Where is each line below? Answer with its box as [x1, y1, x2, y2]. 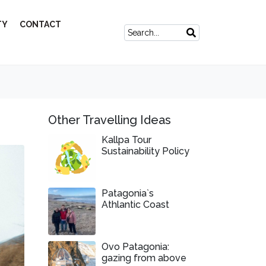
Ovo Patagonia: [102, 241, 169, 252]
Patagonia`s [102, 188, 154, 199]
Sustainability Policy [102, 145, 189, 157]
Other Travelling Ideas [48, 113, 171, 127]
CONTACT [20, 20, 62, 29]
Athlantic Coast [102, 199, 169, 210]
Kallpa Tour [102, 134, 151, 145]
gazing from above [102, 252, 186, 264]
